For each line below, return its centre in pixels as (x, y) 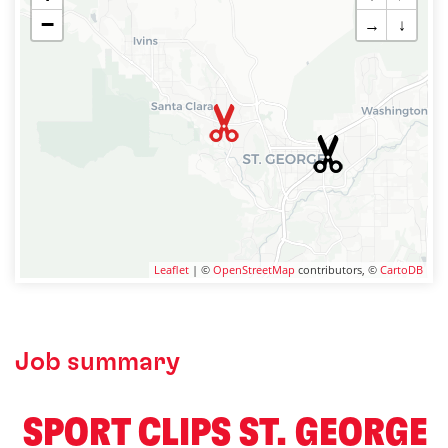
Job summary (97, 362)
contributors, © (337, 269)
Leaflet (171, 269)
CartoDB (401, 269)
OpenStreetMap (254, 269)
